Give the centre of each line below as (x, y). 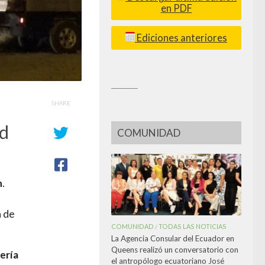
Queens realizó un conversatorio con (175, 249)
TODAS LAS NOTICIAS (193, 226)
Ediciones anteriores (181, 38)
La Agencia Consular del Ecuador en (173, 238)
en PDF (176, 8)
